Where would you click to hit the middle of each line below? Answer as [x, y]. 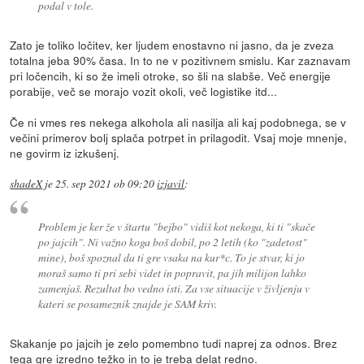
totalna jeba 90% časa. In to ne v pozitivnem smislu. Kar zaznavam [180, 61]
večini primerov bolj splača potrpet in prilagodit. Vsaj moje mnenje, [179, 138]
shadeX [26, 184]
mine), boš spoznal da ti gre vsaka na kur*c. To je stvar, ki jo [171, 257]
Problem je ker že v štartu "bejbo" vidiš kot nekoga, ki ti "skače [176, 226]
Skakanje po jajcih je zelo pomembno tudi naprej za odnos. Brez [174, 342]
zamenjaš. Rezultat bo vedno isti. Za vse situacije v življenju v [173, 288]
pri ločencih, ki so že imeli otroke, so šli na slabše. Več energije [171, 76]
